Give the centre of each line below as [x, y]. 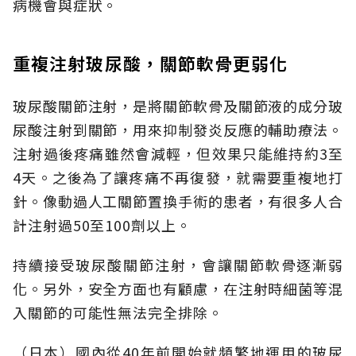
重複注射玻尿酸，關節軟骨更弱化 [151, 63]
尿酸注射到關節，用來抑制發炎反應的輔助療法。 [178, 130]
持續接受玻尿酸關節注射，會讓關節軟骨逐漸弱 [178, 265]
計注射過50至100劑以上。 [102, 225]
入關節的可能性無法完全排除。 [118, 313]
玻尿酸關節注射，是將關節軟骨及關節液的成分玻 [178, 106]
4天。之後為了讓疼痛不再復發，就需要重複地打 [178, 178]
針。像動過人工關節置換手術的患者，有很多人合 [178, 201]
